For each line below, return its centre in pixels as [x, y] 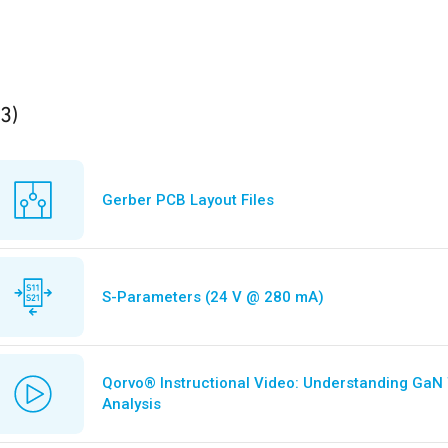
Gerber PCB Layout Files [187, 199]
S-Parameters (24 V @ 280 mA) [212, 296]
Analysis [131, 404]
